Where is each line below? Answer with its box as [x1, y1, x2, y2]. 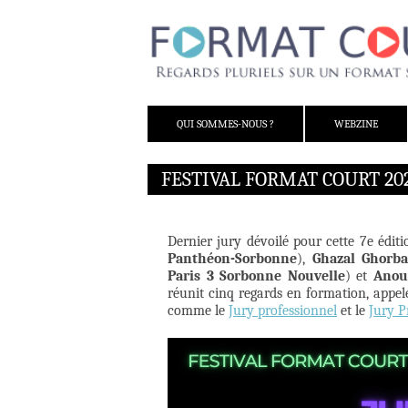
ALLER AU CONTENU [154, 107, 248, 120]
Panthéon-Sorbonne [168, 250, 297, 268]
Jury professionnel [229, 302, 337, 320]
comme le [168, 302, 229, 320]
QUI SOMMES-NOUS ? [177, 117, 274, 131]
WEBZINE [334, 117, 378, 131]
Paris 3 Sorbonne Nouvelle [168, 268, 345, 285]
